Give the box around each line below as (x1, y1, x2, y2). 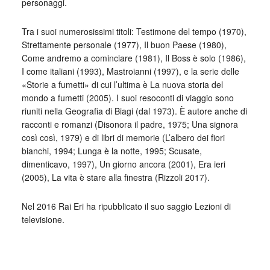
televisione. (21, 213, 64, 225)
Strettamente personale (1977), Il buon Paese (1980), (21, 39, 227, 51)
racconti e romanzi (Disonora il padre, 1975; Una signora (21, 118, 238, 130)
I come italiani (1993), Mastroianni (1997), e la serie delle (21, 65, 239, 77)
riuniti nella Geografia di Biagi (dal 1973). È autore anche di (21, 105, 247, 117)
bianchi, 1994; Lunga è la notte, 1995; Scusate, (21, 145, 202, 157)
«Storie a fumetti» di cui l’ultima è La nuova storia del (21, 78, 223, 90)
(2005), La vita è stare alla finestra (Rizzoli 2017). (21, 171, 210, 183)
